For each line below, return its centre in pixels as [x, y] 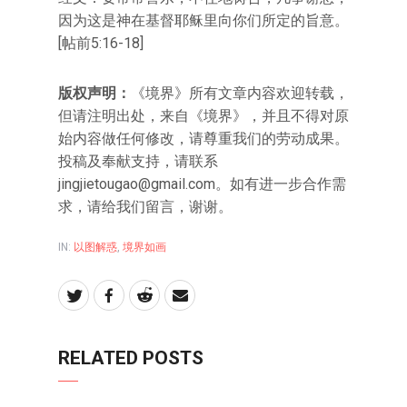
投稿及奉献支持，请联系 [138, 161]
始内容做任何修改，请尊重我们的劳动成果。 [203, 138]
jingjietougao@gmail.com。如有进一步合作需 [202, 184]
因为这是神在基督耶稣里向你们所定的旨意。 [203, 20]
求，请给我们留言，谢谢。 [145, 206]
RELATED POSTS [131, 357]
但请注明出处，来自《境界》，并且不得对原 [203, 115]
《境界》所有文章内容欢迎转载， [240, 93]
